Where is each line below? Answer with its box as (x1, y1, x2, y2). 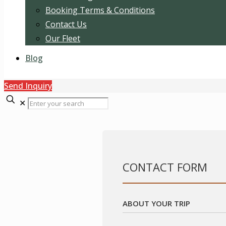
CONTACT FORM (123, 159, 207, 175)
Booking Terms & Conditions (45, 5, 155, 16)
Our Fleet (45, 33, 80, 44)
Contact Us (45, 19, 87, 30)
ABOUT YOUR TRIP (123, 198, 190, 209)
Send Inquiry (4, 80, 52, 91)
